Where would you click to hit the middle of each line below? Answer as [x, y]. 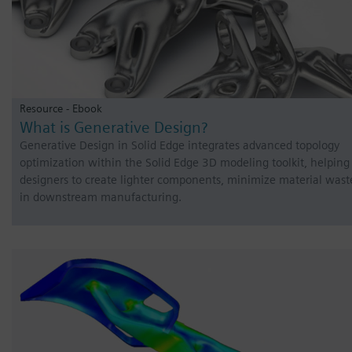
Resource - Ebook [61, 108]
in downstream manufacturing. [101, 197]
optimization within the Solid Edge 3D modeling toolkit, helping [185, 162]
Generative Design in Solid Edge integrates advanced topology [180, 145]
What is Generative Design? [114, 127]
